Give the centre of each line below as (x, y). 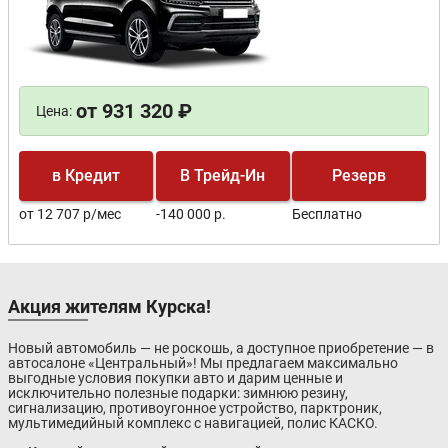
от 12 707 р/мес (70, 214)
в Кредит (86, 176)
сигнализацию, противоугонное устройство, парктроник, (195, 408)
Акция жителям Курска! (109, 307)
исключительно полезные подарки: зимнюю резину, (178, 393)
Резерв (359, 176)
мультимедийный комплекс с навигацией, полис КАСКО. (193, 423)
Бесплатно (327, 214)
